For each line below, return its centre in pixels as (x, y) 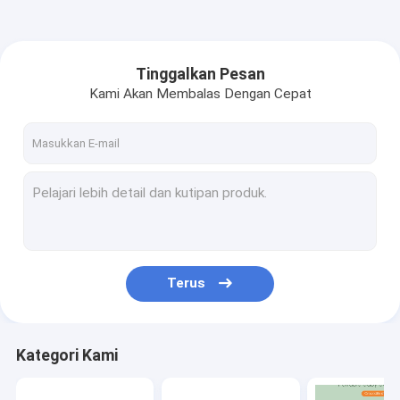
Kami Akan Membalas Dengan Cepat (200, 94)
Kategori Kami (67, 356)
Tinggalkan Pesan (200, 74)
